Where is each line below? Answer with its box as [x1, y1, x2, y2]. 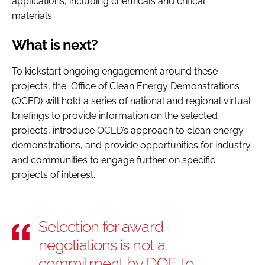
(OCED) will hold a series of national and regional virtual [12, 95, 251, 106]
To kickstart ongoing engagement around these [12, 65, 218, 77]
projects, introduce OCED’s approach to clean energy [12, 124, 244, 136]
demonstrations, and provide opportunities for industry [12, 139, 251, 151]
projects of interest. [12, 169, 95, 180]
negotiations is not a [38, 235, 165, 254]
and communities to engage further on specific [12, 154, 215, 166]
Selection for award [38, 217, 163, 235]
